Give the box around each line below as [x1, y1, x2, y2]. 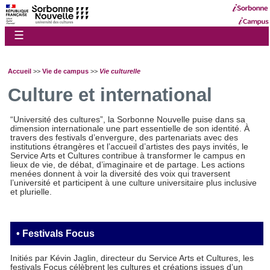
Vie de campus [42, 67, 89, 75]
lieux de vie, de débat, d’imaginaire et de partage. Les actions [10, 160, 245, 170]
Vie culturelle [99, 67, 140, 75]
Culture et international [8, 84, 212, 105]
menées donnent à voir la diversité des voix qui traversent [10, 169, 231, 179]
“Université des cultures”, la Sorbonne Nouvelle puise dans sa [10, 115, 246, 125]
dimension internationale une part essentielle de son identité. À [10, 124, 250, 134]
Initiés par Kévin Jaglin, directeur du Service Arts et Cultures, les [10, 253, 254, 263]
